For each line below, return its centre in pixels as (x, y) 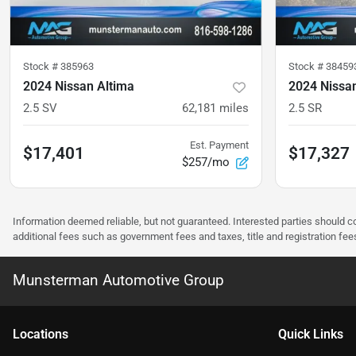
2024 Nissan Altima (79, 87)
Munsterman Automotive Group (118, 281)
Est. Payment (219, 145)
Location (37, 335)
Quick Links (311, 335)
